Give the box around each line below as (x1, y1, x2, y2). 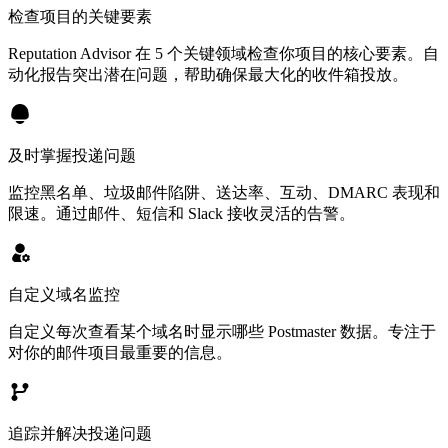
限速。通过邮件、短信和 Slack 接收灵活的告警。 (8, 204, 355, 222)
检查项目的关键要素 (8, 7, 152, 25)
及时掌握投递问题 (8, 146, 136, 164)
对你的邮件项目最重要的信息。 (8, 343, 232, 361)
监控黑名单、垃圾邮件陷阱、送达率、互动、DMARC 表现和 (8, 183, 440, 201)
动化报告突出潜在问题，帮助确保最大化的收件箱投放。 (8, 65, 408, 83)
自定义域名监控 (8, 285, 120, 303)
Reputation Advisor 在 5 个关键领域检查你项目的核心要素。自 (8, 44, 439, 62)
